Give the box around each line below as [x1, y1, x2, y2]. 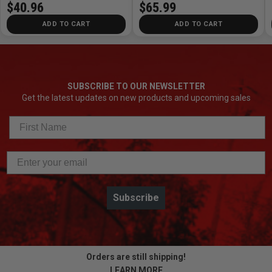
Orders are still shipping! [86, 251, 186, 262]
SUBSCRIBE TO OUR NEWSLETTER [67, 81, 205, 91]
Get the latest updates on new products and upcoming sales [21, 92, 251, 103]
